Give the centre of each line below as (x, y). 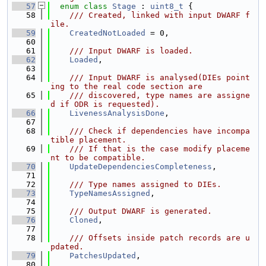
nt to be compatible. (98, 158)
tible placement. (88, 140)
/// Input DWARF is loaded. (122, 51)
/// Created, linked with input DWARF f (150, 15)
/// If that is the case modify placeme (150, 149)
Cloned (84, 220)
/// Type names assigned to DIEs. (136, 184)
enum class (84, 6)
